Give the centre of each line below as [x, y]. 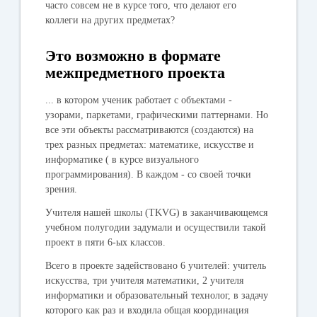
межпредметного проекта [136, 72]
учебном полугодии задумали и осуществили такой [156, 227]
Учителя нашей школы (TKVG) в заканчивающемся [157, 212]
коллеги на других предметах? [110, 20]
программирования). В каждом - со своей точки [149, 174]
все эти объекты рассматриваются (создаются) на [150, 129]
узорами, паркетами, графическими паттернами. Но [157, 115]
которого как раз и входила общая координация [147, 310]
